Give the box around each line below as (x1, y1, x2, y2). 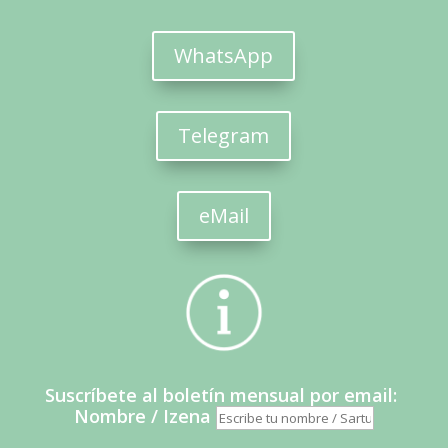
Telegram (178, 122, 270, 150)
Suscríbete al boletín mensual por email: (45, 382, 403, 407)
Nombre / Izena (73, 403, 211, 428)
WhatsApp (174, 42, 274, 70)
